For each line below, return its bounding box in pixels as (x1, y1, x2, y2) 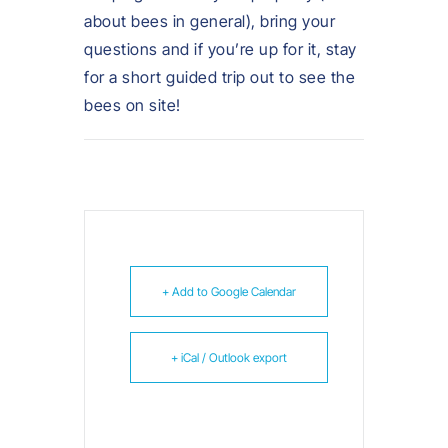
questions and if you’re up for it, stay (84, 38, 357, 59)
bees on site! (84, 94, 181, 115)
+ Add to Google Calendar (162, 283, 296, 299)
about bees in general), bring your (84, 10, 335, 31)
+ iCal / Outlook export (171, 349, 287, 365)
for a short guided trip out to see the (84, 66, 355, 87)
